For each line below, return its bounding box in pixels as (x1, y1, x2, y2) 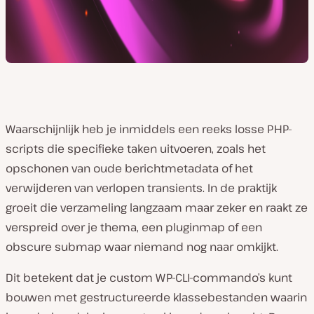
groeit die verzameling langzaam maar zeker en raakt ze (6, 200, 308, 215)
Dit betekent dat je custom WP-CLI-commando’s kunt (6, 270, 292, 285)
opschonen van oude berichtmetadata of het (6, 161, 253, 176)
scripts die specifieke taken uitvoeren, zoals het (6, 141, 266, 156)
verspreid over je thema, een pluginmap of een (6, 219, 262, 235)
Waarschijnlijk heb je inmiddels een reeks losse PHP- (6, 121, 292, 137)
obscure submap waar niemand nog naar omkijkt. (6, 239, 278, 254)
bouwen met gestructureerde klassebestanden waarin (6, 289, 307, 305)
